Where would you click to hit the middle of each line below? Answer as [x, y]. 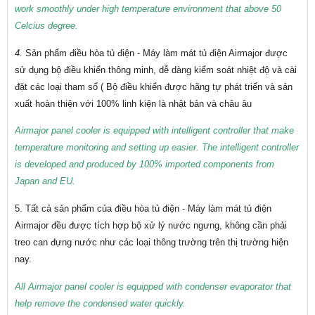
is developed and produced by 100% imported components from [144, 165]
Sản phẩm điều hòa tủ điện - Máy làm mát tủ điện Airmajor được [156, 53]
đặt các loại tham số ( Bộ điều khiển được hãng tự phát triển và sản [154, 86]
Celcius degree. [46, 26]
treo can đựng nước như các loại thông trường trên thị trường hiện [152, 242]
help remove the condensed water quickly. [100, 303]
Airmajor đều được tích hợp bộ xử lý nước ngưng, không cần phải [151, 225]
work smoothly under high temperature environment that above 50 [148, 9]
